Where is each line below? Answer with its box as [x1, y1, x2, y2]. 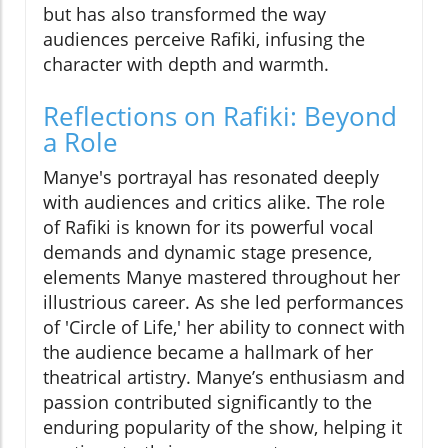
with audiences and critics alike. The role [43, 189, 385, 214]
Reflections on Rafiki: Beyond [43, 97, 397, 134]
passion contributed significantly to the [43, 389, 372, 414]
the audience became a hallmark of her [43, 339, 373, 364]
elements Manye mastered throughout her [43, 264, 400, 289]
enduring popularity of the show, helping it [43, 414, 402, 439]
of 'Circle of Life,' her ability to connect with [43, 314, 405, 339]
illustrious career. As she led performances [43, 289, 404, 314]
